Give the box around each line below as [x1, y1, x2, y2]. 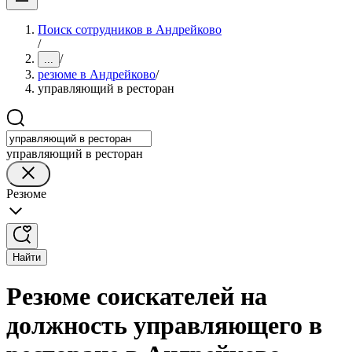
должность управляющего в [6, 311, 322, 340]
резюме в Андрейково [38, 68, 156, 81]
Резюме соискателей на [6, 282, 267, 311]
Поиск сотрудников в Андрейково [38, 23, 222, 36]
